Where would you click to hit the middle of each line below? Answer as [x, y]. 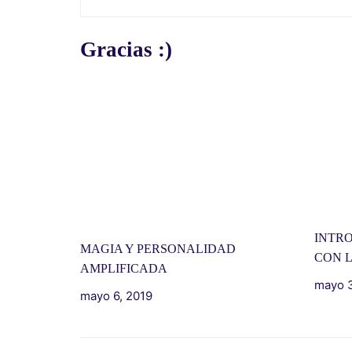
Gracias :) [126, 49]
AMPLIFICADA [124, 268]
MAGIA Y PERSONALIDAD [158, 248]
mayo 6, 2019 [116, 295]
